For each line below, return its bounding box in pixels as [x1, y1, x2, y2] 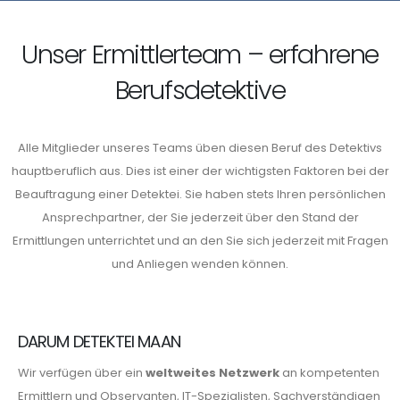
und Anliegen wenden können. [112, 255, 288, 272]
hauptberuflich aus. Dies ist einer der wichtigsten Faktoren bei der [11, 162, 389, 179]
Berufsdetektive [114, 72, 286, 108]
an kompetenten [279, 364, 379, 381]
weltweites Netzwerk [146, 364, 279, 381]
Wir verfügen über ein [18, 364, 146, 381]
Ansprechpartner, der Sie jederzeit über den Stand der [41, 209, 359, 226]
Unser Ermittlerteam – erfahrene [21, 37, 379, 72]
